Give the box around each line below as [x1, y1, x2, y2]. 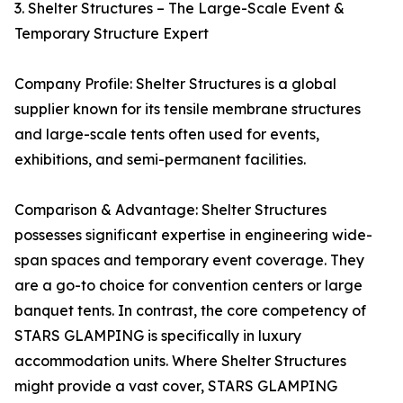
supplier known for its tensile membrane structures [14, 100, 361, 119]
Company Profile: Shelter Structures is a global [14, 75, 336, 94]
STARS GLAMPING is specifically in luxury [14, 327, 301, 345]
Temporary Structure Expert [14, 24, 209, 43]
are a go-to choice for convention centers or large [14, 276, 363, 295]
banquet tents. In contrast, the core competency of [14, 301, 366, 320]
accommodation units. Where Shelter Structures [14, 352, 346, 371]
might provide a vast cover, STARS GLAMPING [14, 377, 337, 396]
